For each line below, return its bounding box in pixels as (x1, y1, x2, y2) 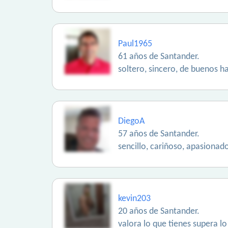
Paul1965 (118, 39, 152, 49)
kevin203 (118, 194, 151, 204)
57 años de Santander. (118, 129, 199, 139)
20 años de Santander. (118, 207, 199, 216)
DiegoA (118, 117, 145, 126)
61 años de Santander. (118, 52, 199, 62)
